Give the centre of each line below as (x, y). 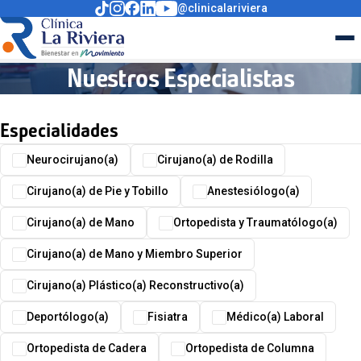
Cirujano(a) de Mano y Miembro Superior (135, 254)
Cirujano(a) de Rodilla (215, 160)
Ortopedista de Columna (250, 349)
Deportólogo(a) (68, 317)
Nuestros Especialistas (180, 79)
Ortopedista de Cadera (87, 349)
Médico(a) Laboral (275, 317)
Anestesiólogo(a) (253, 191)
